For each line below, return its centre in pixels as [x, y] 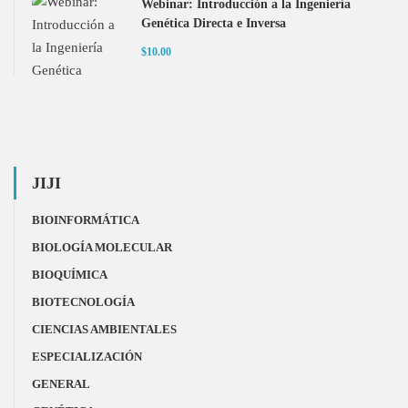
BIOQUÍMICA [70, 275]
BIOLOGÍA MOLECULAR [102, 247]
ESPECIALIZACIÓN [87, 357]
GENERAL [61, 384]
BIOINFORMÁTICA [86, 220]
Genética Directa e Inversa [214, 23]
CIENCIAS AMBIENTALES [104, 329]
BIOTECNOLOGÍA [83, 302]
